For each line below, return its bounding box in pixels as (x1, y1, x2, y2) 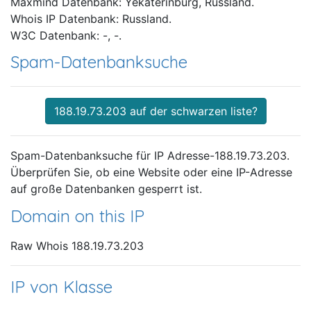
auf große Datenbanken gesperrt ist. (10, 182, 202, 196)
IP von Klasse (10, 276, 112, 297)
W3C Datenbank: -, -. (10, 28, 121, 43)
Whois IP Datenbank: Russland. (10, 12, 171, 26)
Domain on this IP (10, 205, 144, 227)
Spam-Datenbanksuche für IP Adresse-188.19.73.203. (10, 149, 289, 163)
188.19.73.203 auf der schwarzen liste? (53, 104, 258, 119)
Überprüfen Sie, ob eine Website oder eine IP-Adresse (10, 165, 292, 180)
